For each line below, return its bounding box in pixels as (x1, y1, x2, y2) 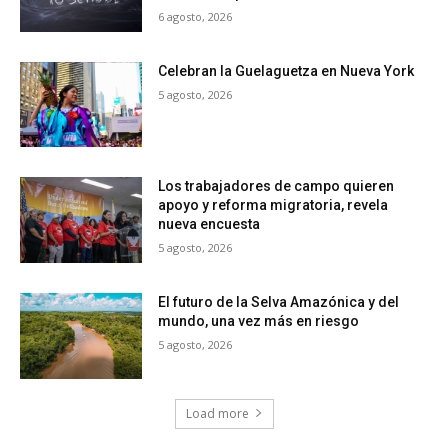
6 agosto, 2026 (158, 8, 233, 24)
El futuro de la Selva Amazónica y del (158, 293, 400, 310)
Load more (185, 404, 249, 422)
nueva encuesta (158, 216, 261, 233)
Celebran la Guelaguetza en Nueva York (158, 62, 415, 79)
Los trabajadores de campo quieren (158, 178, 395, 195)
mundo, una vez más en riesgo (158, 312, 360, 329)
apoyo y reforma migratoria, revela (158, 197, 389, 214)
